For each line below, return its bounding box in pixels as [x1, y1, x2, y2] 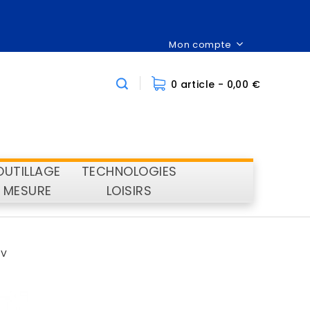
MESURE [3, 182, 52, 199]
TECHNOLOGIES [81, 163, 177, 180]
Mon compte [169, 38, 232, 51]
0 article [170, 77, 218, 91]
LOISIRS [106, 182, 152, 199]
